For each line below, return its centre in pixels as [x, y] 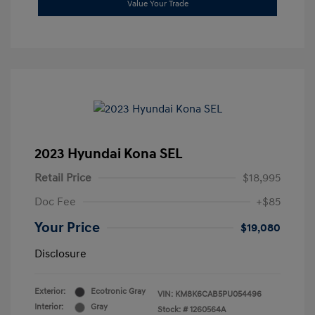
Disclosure [60, 254]
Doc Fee [55, 202]
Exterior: [50, 292]
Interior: [49, 307]
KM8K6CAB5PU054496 [218, 295]
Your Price [67, 228]
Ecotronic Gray [118, 292]
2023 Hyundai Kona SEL [109, 154]
